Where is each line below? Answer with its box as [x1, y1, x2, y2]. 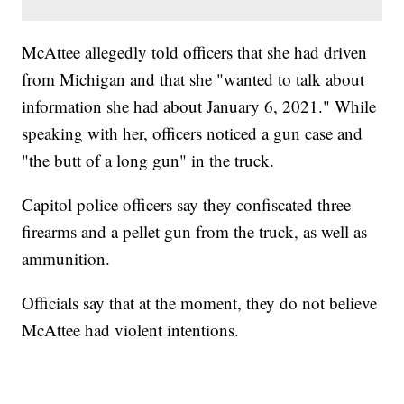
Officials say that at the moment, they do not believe [22, 291, 378, 315]
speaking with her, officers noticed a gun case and [22, 122, 363, 145]
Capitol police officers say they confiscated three [22, 193, 352, 216]
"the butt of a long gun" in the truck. [22, 149, 275, 172]
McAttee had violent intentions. [22, 318, 240, 342]
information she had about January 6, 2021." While [22, 95, 377, 118]
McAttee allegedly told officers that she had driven [22, 41, 368, 64]
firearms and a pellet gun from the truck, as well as [22, 220, 368, 243]
